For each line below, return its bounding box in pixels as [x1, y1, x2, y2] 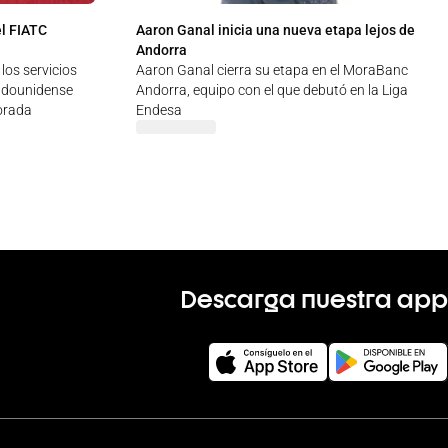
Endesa [136, 102, 182, 118]
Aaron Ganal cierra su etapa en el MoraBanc [136, 62, 408, 78]
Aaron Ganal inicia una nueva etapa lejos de [136, 22, 415, 38]
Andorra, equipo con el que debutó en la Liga [136, 82, 408, 98]
